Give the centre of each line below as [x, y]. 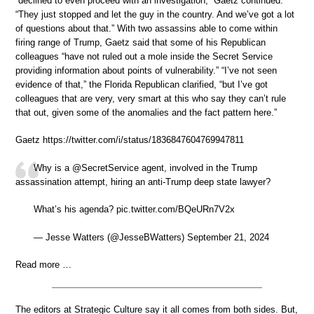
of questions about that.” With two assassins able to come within [146, 28]
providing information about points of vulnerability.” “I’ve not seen [146, 70]
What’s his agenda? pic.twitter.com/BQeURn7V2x [134, 210]
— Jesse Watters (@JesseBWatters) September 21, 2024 [151, 237]
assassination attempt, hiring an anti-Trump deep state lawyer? [143, 182]
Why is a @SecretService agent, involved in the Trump [145, 168]
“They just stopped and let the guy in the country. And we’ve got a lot [155, 14]
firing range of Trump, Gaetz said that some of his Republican [141, 42]
